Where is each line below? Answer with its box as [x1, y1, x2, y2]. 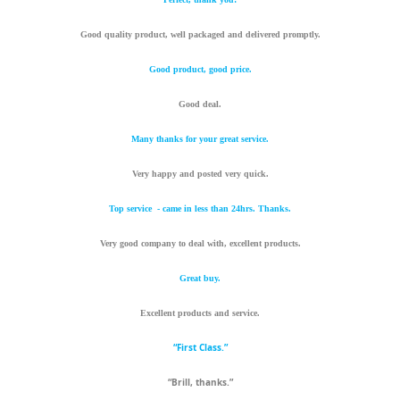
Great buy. [179, 273, 221, 284]
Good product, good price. [148, 64, 252, 75]
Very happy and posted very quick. [131, 169, 269, 179]
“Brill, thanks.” [167, 376, 233, 389]
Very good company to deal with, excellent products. [99, 238, 301, 249]
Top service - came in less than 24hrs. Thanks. [109, 204, 291, 214]
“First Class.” [172, 341, 228, 354]
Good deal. [179, 99, 221, 110]
